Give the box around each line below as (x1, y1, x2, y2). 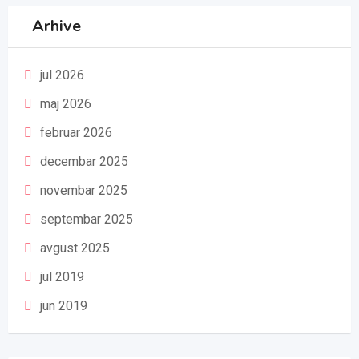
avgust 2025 (40, 240, 110, 256)
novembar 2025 (40, 183, 127, 198)
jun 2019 (40, 298, 87, 313)
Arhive (32, 15, 81, 37)
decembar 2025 (40, 154, 128, 169)
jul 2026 (40, 67, 84, 83)
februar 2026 (40, 125, 112, 140)
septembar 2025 (40, 212, 133, 227)
